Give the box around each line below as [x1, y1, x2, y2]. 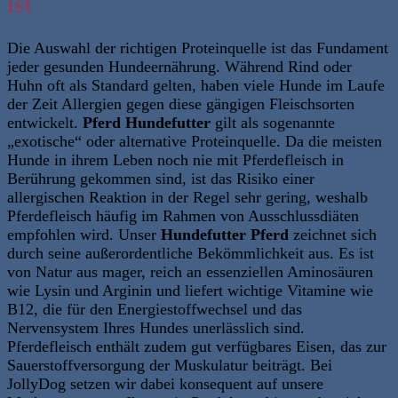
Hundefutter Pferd [161, 225, 289, 243]
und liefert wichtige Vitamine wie [156, 281, 373, 299]
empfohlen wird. [7, 225, 114, 243]
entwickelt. [7, 113, 83, 131]
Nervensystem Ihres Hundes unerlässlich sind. [7, 318, 305, 337]
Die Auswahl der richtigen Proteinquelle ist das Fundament [7, 38, 388, 57]
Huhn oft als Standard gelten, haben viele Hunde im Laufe [7, 76, 385, 94]
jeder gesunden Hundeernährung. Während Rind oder [7, 57, 352, 76]
